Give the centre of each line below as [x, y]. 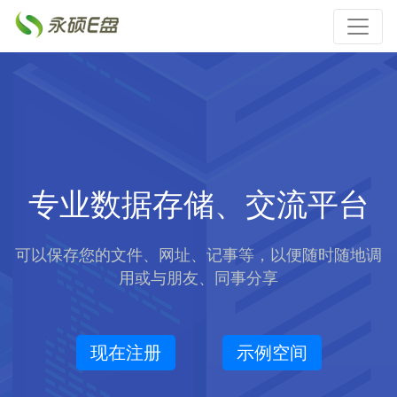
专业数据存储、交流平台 [198, 204]
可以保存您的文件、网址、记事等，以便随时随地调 [198, 255]
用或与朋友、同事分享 [198, 278]
